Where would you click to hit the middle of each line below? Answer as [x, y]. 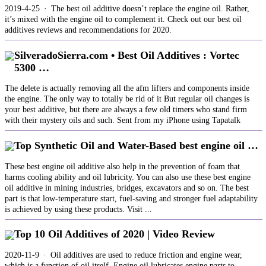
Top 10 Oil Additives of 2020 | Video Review [115, 234]
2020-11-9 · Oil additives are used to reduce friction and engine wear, [123, 255]
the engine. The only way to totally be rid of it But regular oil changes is [127, 99]
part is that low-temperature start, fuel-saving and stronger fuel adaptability [131, 198]
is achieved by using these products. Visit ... [78, 209]
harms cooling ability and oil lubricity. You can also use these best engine [128, 177]
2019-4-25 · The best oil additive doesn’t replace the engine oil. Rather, [127, 9]
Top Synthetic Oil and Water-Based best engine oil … [136, 145]
